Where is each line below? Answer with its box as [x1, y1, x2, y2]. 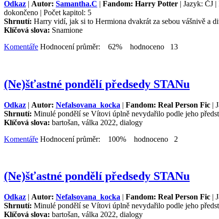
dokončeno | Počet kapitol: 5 [4, 8, 91, 17]
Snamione [52, 25, 83, 34]
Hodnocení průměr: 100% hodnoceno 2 [38, 134, 178, 143]
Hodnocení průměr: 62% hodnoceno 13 [38, 42, 178, 51]
